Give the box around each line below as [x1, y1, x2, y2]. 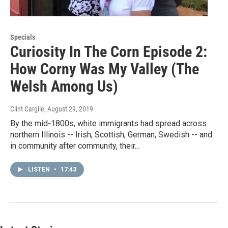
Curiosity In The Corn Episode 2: [10, 43, 207, 61]
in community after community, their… [10, 141, 140, 151]
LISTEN [28, 166, 51, 174]
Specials [10, 33, 35, 42]
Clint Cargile [10, 105, 44, 113]
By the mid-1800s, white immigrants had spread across [10, 119, 207, 129]
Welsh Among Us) [10, 77, 118, 96]
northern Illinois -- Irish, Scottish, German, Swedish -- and [10, 130, 212, 140]
